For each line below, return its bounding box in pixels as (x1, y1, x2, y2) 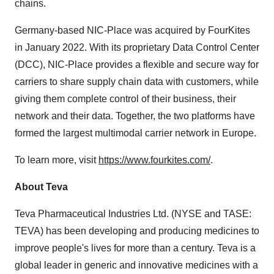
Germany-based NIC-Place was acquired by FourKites (15, 25, 250, 35)
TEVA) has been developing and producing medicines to (15, 226, 259, 236)
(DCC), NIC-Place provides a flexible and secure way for (15, 59, 259, 70)
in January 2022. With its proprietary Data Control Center (15, 42, 259, 53)
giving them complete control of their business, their (15, 94, 236, 104)
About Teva (15, 182, 68, 192)
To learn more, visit (15, 155, 98, 165)
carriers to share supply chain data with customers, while (15, 76, 259, 87)
